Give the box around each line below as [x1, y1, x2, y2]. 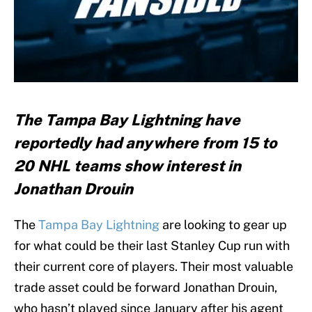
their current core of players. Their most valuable [14, 259, 293, 274]
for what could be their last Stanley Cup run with [14, 238, 290, 253]
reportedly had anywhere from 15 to [14, 134, 277, 153]
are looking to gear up [159, 217, 287, 233]
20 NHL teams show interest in [14, 157, 241, 175]
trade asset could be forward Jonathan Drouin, [14, 280, 277, 295]
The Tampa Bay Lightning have [14, 111, 240, 130]
